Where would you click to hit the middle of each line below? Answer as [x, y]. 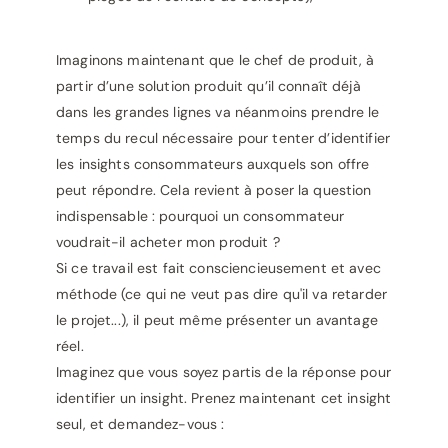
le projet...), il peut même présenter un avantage [217, 320]
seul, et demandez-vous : [140, 424]
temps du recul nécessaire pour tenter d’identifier [223, 138]
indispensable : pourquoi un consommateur [200, 216]
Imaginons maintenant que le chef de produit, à [215, 60]
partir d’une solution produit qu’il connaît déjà [208, 86]
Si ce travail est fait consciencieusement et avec [218, 268]
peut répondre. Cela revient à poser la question [214, 190]
